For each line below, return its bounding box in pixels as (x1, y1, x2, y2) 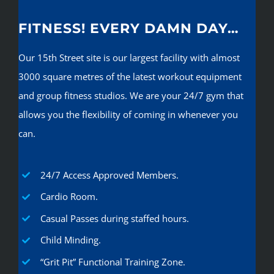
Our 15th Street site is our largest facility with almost (18, 51, 240, 64)
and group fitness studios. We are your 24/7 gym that (18, 89, 243, 102)
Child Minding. (40, 234, 101, 246)
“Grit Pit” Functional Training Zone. (40, 255, 185, 268)
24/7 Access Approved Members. (40, 168, 179, 181)
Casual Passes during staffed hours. (40, 212, 189, 224)
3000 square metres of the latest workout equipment (18, 70, 242, 83)
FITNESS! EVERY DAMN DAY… (18, 20, 239, 37)
